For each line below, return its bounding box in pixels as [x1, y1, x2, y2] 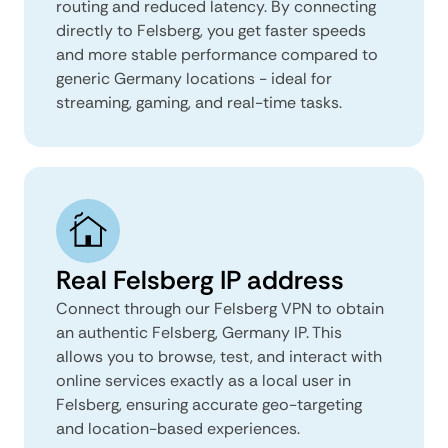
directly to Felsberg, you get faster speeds [56, 19, 366, 41]
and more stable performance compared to [56, 43, 378, 65]
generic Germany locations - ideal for [56, 67, 332, 89]
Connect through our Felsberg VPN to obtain [56, 297, 384, 319]
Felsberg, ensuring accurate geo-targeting [56, 393, 362, 415]
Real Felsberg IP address [56, 262, 344, 297]
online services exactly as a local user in [56, 369, 351, 391]
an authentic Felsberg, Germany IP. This [56, 321, 342, 343]
